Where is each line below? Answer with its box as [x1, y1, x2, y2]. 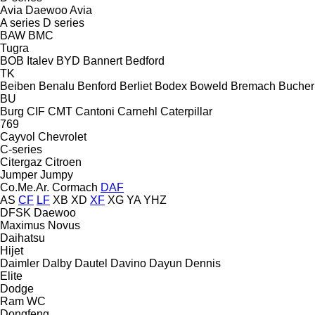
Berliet [120, 79, 152, 92]
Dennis [185, 257, 221, 269]
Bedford [125, 54, 165, 67]
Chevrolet [38, 130, 86, 143]
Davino [110, 257, 146, 269]
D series [43, 16, 84, 29]
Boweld [190, 79, 228, 92]
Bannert [83, 54, 122, 67]
